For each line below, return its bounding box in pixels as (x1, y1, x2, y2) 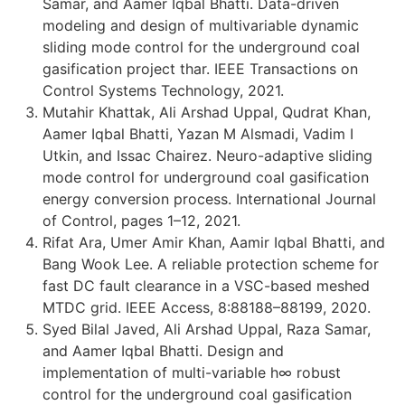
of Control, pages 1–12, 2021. (42, 211, 240, 230)
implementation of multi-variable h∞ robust (42, 363, 341, 381)
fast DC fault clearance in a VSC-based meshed (42, 276, 370, 295)
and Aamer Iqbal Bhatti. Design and (42, 341, 284, 360)
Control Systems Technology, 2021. (42, 80, 284, 99)
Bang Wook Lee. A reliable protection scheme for (42, 254, 379, 273)
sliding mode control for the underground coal (42, 37, 360, 56)
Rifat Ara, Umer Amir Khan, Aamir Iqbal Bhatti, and (42, 232, 385, 251)
